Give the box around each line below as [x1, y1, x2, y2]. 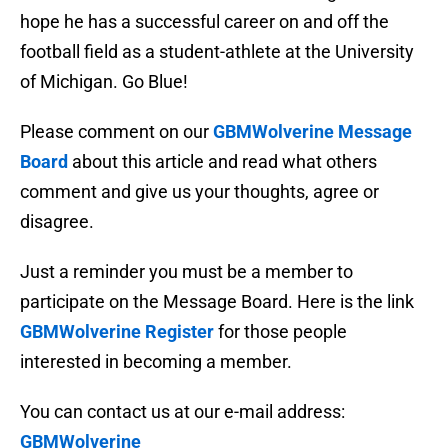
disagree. [20, 211, 94, 233]
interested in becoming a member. [20, 351, 292, 373]
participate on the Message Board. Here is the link [20, 291, 414, 313]
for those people [214, 321, 347, 343]
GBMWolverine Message [213, 121, 412, 143]
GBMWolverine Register [20, 321, 214, 343]
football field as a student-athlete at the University [20, 41, 414, 63]
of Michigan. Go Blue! [20, 71, 188, 93]
